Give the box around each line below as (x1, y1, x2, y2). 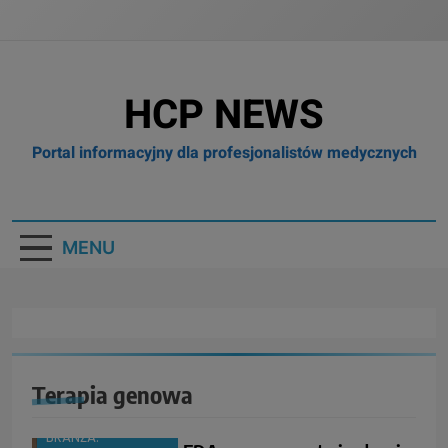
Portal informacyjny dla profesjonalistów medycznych (31, 141, 417, 165)
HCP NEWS (124, 86, 324, 145)
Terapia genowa (32, 379, 193, 410)
